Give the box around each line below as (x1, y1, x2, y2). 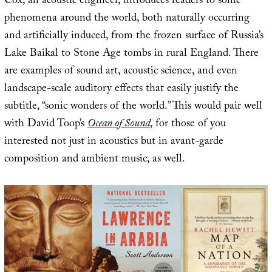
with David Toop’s (4, 115, 87, 135)
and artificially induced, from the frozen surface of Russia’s (4, 27, 263, 47)
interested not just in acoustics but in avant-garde (4, 133, 223, 152)
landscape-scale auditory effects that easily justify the (4, 80, 239, 100)
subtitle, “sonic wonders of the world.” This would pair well (4, 98, 262, 117)
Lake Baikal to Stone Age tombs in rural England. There (4, 45, 259, 64)
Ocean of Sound (87, 115, 150, 135)
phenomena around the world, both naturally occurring (4, 10, 250, 29)
